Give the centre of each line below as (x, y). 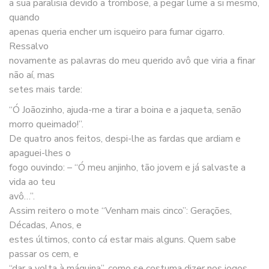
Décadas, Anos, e (45, 225)
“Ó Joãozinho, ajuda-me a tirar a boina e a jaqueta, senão (125, 110)
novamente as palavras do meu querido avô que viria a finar (132, 60)
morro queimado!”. (46, 124)
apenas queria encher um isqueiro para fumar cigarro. (117, 32)
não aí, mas (32, 75)
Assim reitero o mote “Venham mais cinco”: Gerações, (120, 210)
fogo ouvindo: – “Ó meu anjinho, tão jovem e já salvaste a (127, 167)
